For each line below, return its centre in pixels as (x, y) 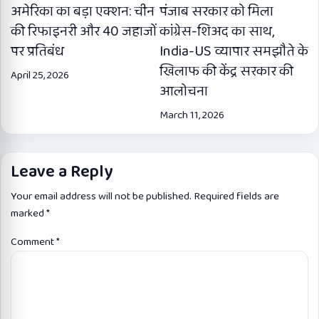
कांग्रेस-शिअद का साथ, (217, 31)
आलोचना (184, 91)
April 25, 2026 (40, 75)
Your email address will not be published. (101, 196)
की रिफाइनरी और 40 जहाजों (84, 31)
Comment (33, 242)
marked (28, 213)
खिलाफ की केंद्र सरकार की (226, 71)
